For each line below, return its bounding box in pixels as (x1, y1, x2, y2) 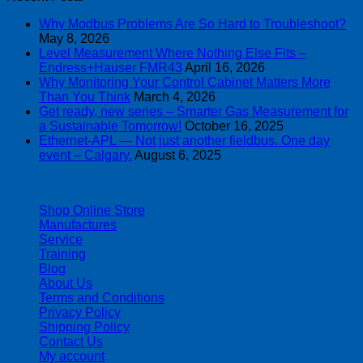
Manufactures (39, 217, 117, 232)
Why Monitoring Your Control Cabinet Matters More (39, 75, 331, 89)
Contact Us (39, 334, 103, 348)
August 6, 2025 (135, 147, 221, 162)
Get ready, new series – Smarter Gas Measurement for (39, 104, 348, 118)
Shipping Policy (39, 319, 130, 334)
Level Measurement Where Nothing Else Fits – (39, 45, 306, 60)
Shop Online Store (39, 203, 145, 217)
